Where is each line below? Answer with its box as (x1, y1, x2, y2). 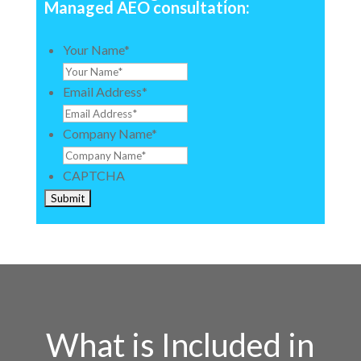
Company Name (62, 126, 151, 141)
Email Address (62, 84, 142, 99)
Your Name (62, 42, 124, 57)
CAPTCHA (62, 168, 125, 183)
